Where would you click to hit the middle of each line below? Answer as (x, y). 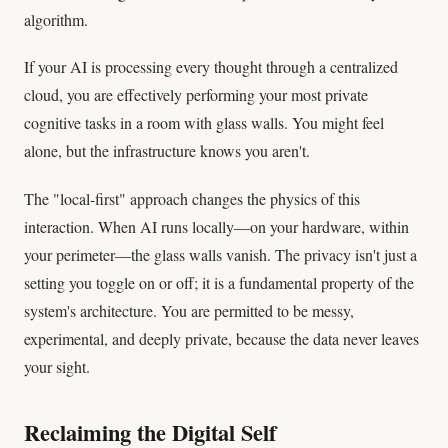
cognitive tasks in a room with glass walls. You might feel (204, 123)
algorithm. (56, 20)
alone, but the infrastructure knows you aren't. (167, 151)
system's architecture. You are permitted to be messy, (189, 310)
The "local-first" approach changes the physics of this (192, 198)
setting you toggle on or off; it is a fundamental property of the (219, 282)
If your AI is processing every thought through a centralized (211, 67)
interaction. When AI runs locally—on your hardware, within (216, 226)
